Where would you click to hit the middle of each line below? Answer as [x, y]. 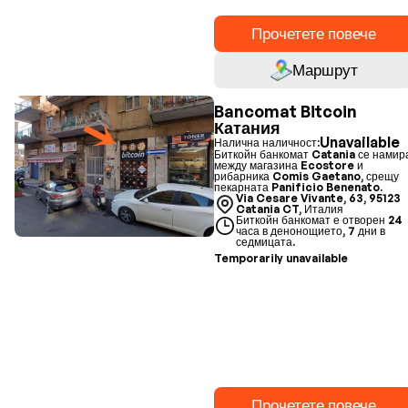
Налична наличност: [267, 142]
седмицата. [266, 242]
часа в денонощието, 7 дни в [311, 231]
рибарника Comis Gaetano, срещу [307, 176]
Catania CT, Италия [290, 209]
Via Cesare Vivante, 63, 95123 [319, 198]
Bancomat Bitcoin [286, 111]
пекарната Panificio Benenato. [299, 187]
